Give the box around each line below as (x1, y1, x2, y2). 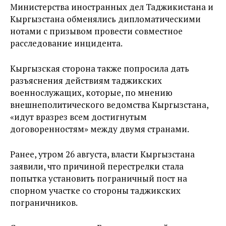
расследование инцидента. (10, 37, 123, 49)
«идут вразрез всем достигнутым (10, 111, 147, 123)
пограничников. (10, 197, 78, 208)
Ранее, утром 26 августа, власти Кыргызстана (10, 148, 195, 160)
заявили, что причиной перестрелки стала (10, 160, 184, 172)
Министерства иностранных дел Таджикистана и (10, 1, 213, 13)
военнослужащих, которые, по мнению (10, 87, 173, 98)
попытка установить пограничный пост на (10, 173, 187, 184)
